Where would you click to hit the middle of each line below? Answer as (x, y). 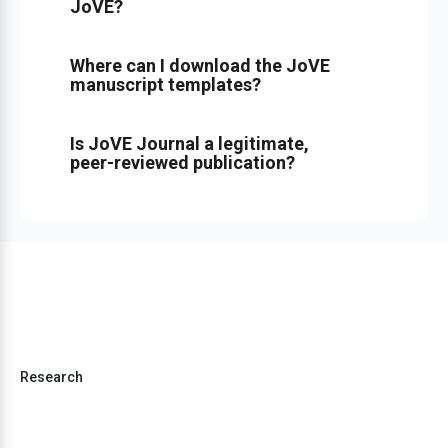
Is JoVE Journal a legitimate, (189, 143)
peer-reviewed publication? (182, 162)
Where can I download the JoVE (200, 65)
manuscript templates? (165, 84)
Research (51, 376)
